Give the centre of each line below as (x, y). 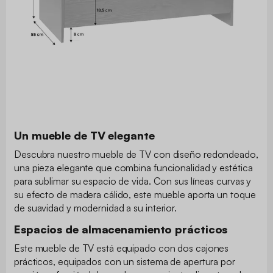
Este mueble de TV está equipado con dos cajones (122, 248)
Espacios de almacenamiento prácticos (121, 229)
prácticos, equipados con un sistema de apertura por (125, 261)
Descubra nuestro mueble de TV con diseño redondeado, (136, 154)
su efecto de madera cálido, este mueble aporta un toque (135, 194)
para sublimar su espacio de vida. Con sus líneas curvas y (133, 181)
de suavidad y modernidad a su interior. (97, 207)
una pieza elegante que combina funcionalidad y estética (133, 167)
